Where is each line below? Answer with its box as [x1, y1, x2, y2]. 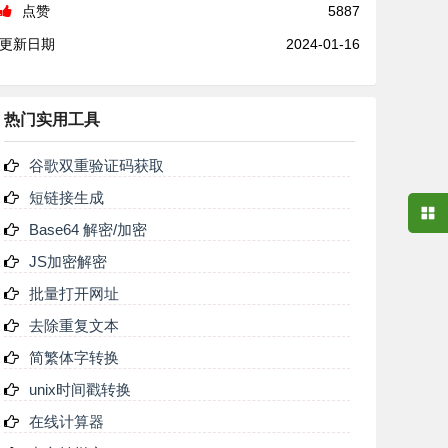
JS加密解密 [28, 253, 107, 270]
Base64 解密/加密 [28, 221, 147, 238]
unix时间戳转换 [28, 381, 131, 398]
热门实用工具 [3, 111, 100, 128]
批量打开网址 [28, 285, 119, 302]
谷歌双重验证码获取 [28, 157, 164, 174]
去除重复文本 [28, 317, 119, 334]
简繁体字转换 [28, 349, 119, 366]
